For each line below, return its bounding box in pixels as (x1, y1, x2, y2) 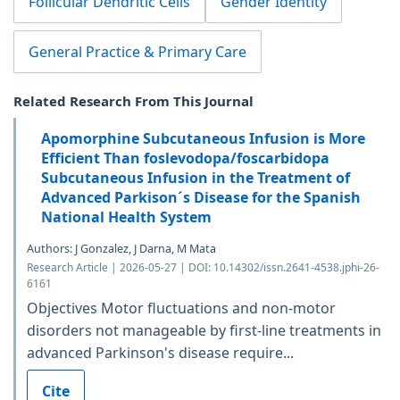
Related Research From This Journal (13, 92, 254, 111)
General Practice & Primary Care (29, 42, 246, 62)
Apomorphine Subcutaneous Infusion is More (41, 129, 365, 149)
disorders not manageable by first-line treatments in (27, 321, 381, 341)
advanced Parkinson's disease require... (27, 343, 294, 363)
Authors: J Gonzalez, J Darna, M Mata (27, 241, 216, 257)
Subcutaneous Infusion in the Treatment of (41, 168, 350, 188)
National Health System (41, 207, 212, 228)
